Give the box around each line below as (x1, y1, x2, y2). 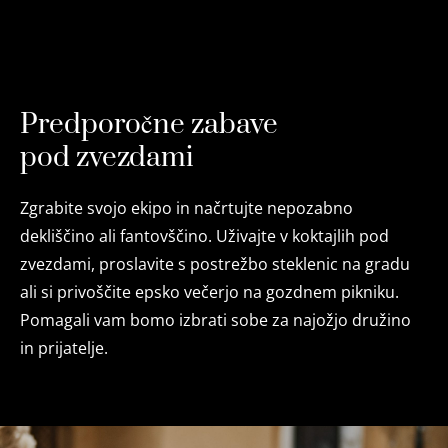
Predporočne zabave (20, 107, 278, 142)
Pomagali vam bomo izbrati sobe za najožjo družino (20, 309, 411, 331)
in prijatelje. (20, 337, 108, 359)
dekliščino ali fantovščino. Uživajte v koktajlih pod (20, 225, 389, 247)
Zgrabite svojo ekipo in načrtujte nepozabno (20, 197, 353, 219)
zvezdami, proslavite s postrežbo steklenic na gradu (20, 253, 410, 275)
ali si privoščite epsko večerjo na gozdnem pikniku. (20, 281, 399, 303)
